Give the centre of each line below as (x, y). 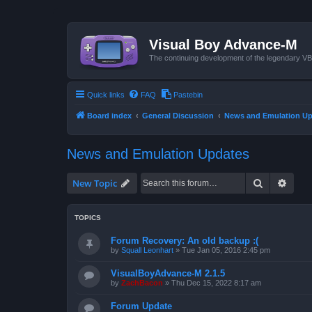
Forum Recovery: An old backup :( (185, 240)
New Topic (95, 183)
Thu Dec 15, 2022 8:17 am (216, 282)
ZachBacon (142, 282)
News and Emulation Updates (158, 154)
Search (278, 182)
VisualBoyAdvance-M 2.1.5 (168, 273)
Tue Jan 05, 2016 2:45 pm (226, 250)
